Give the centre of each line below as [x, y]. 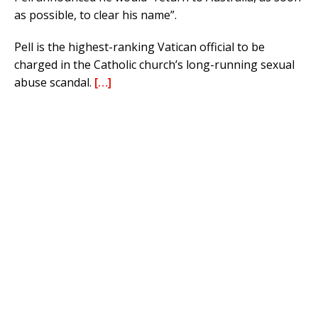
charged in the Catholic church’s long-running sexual [154, 65]
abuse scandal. [54, 83]
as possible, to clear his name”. [95, 15]
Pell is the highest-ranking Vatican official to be [139, 47]
